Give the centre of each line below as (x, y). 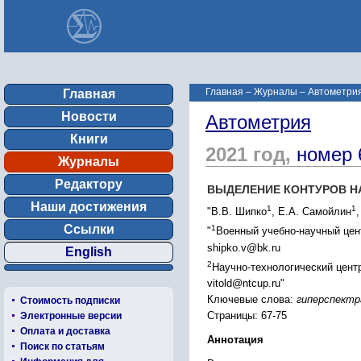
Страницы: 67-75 (247, 315)
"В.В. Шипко (237, 212)
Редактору (89, 184)
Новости (89, 116)
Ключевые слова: (252, 299)
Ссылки (89, 229)
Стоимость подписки (70, 301)
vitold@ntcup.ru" (246, 283)
